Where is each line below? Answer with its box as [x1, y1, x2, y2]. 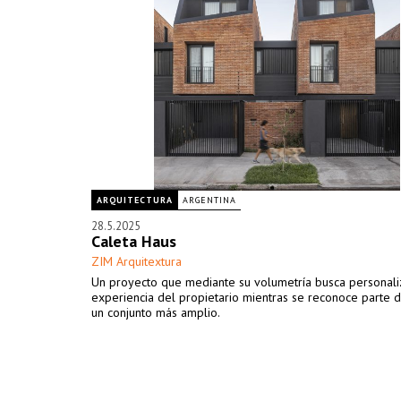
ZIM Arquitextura [91, 253, 182, 269]
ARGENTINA [183, 194, 236, 206]
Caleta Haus [91, 231, 176, 252]
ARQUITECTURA [97, 194, 173, 206]
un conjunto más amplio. [91, 304, 220, 320]
